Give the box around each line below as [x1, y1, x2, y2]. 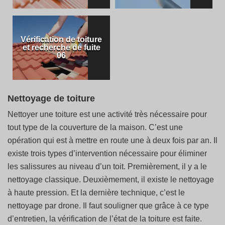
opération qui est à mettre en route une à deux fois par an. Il [8, 136, 217, 145]
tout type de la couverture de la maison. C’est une [8, 123, 183, 132]
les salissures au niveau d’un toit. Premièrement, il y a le [8, 162, 207, 171]
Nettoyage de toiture [8, 93, 95, 103]
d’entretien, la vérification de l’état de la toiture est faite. [8, 214, 202, 223]
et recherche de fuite [22, 43, 100, 52]
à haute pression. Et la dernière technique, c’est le [8, 188, 185, 197]
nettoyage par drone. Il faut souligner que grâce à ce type [8, 201, 209, 210]
